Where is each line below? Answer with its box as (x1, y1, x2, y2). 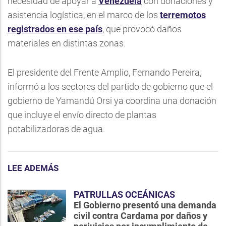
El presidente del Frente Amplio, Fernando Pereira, (8, 67, 201, 78)
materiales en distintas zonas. (8, 38, 126, 48)
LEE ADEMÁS (8, 163, 59, 173)
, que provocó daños (102, 24, 182, 34)
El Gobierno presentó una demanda (74, 200, 216, 210)
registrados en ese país (8, 24, 102, 34)
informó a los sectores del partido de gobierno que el (8, 81, 213, 92)
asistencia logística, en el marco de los (8, 10, 160, 20)
